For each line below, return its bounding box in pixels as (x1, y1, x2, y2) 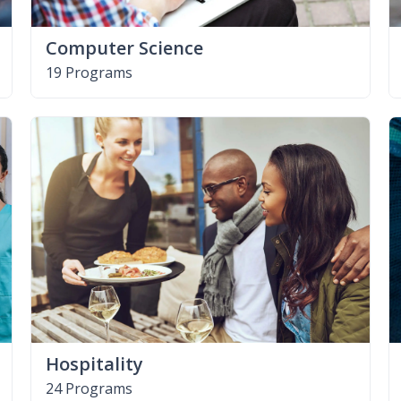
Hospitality (45, 351, 143, 376)
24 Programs (45, 378, 132, 398)
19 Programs (45, 62, 132, 82)
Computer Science (45, 35, 203, 60)
